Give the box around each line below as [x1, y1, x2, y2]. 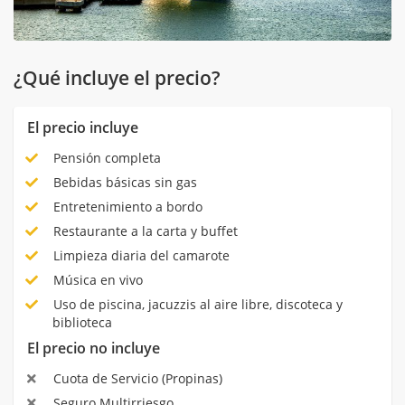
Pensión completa [49, 149, 161, 167]
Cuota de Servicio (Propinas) [49, 370, 222, 388]
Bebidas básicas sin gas [49, 174, 197, 192]
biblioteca [52, 314, 112, 332]
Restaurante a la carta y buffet [49, 222, 238, 240]
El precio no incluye [27, 338, 160, 359]
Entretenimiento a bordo [49, 198, 202, 216]
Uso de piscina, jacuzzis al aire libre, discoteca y [49, 296, 343, 314]
